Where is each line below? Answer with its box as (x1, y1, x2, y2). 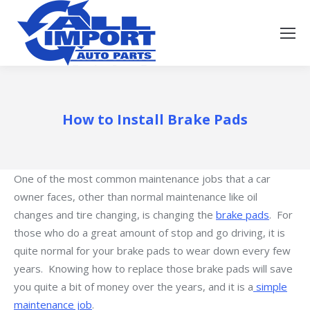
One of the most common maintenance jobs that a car (14, 172, 271, 185)
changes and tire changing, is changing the (14, 208, 216, 221)
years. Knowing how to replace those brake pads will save (14, 262, 293, 275)
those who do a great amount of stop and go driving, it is (14, 226, 285, 239)
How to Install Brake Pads (62, 110, 248, 129)
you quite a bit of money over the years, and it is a (14, 280, 253, 293)
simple (253, 280, 287, 293)
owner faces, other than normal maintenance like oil (14, 190, 257, 203)
